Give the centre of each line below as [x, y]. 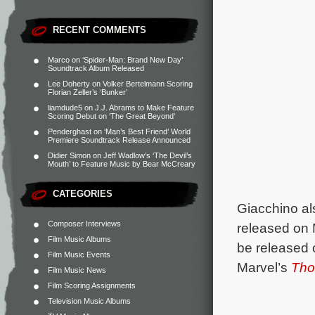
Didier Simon [69, 155]
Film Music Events [79, 255]
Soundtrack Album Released [96, 68]
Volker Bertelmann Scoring [148, 84]
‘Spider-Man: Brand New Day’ [133, 60]
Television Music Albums [89, 301]
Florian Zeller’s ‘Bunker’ [88, 92]
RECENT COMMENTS [99, 30]
